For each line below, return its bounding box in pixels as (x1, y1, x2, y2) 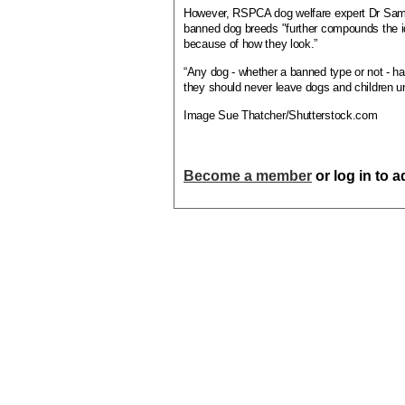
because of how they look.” (184, 37, 318, 51)
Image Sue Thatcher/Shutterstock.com (184, 108, 378, 122)
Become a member (184, 168, 312, 184)
